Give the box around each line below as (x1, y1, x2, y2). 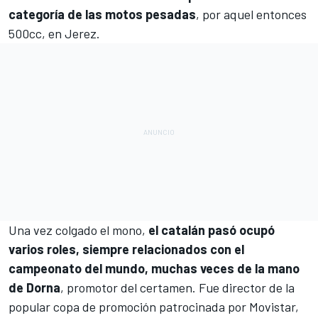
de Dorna (9, 279, 60, 295)
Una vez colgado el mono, (9, 221, 148, 238)
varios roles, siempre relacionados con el (9, 241, 244, 257)
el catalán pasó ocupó (148, 221, 275, 238)
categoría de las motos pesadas (9, 6, 196, 22)
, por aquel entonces (196, 6, 307, 22)
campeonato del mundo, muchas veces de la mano (9, 260, 300, 276)
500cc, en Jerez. (9, 25, 100, 41)
